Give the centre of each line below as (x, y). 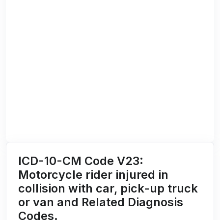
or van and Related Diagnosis (101, 202)
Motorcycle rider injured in (93, 175)
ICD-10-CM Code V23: (81, 161)
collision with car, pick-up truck (108, 189)
